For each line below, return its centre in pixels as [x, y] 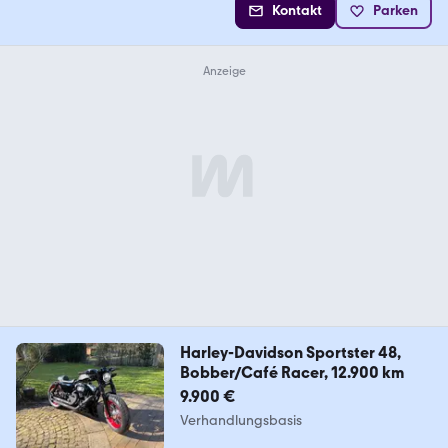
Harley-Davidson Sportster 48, [290, 353]
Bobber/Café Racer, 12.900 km [291, 373]
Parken [395, 11]
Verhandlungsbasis [240, 421]
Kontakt [297, 11]
